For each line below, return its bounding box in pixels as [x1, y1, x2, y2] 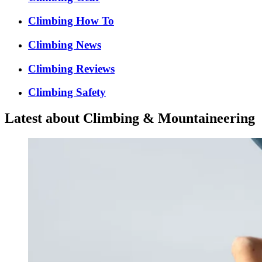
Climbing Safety [28, 86, 106, 99]
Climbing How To [28, 15, 114, 27]
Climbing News [28, 39, 101, 51]
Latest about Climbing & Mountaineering [5, 111, 255, 126]
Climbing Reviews [28, 62, 115, 75]
